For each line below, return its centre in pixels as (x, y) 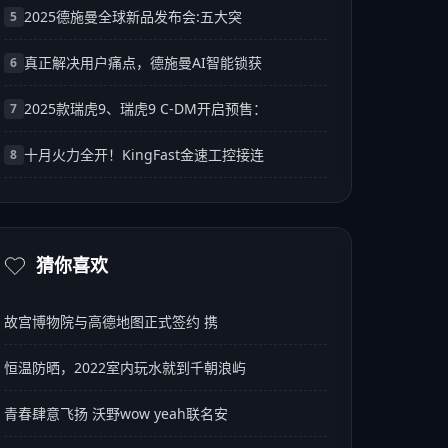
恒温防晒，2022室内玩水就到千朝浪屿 (124, 367)
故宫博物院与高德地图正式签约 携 (110, 321)
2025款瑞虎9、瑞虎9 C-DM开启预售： (145, 108)
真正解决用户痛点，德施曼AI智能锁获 (142, 62)
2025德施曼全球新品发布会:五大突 (132, 16)
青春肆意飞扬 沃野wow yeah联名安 (115, 413)
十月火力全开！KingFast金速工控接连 (143, 154)
